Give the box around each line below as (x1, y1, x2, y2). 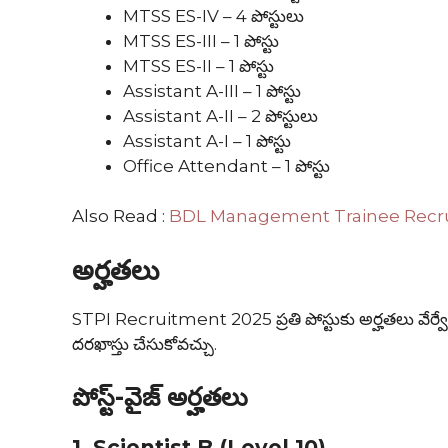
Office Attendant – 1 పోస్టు (123, 155, 330, 176)
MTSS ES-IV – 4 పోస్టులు (123, 5, 304, 26)
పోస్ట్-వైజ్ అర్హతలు (72, 382, 255, 413)
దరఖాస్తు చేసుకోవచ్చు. (72, 333, 217, 354)
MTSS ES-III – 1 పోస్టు (123, 30, 279, 51)
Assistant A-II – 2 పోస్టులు (123, 105, 318, 126)
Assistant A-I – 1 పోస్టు (123, 130, 291, 151)
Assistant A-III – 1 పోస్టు (123, 80, 301, 101)
